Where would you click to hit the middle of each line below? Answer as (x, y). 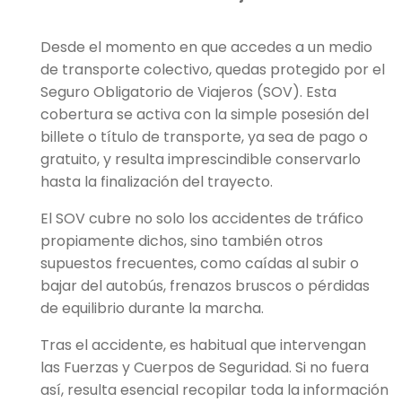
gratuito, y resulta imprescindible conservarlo (201, 160)
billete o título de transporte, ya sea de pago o (204, 137)
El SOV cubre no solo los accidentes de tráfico (202, 219)
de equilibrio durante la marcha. (152, 309)
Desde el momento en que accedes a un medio (206, 48)
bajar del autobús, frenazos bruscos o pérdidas (205, 286)
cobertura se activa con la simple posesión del (205, 115)
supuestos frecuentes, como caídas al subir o (200, 264)
